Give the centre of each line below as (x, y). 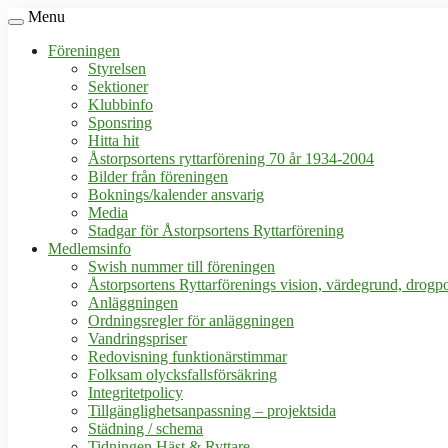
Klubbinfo (120, 104)
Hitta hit (113, 140)
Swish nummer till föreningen (181, 266)
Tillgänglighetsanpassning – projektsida (212, 410)
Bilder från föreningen (158, 176)
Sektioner (118, 86)
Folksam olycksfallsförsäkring (182, 374)
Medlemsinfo (89, 248)
